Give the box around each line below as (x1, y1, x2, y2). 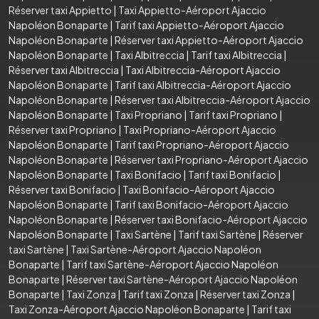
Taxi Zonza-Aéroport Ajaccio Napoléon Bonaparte (9, 302, 245, 315)
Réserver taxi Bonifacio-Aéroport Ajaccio (115, 212, 308, 226)
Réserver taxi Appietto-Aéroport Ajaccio (115, 33, 303, 46)
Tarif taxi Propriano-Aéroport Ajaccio (115, 137, 289, 151)
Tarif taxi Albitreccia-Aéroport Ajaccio (115, 78, 291, 91)
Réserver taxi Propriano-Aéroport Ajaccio (115, 152, 308, 166)
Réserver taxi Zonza (200, 287, 291, 300)
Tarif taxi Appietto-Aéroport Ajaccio (115, 18, 284, 31)
